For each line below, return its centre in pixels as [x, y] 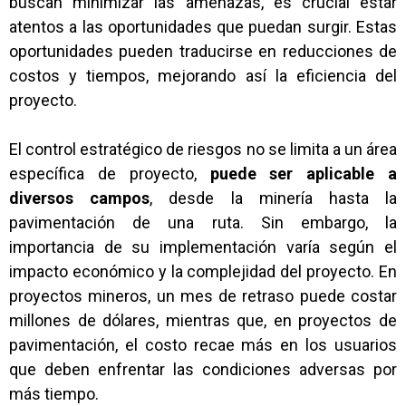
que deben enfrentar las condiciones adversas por [203, 369]
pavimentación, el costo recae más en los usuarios [203, 345]
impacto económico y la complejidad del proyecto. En [203, 271]
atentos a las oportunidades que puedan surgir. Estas [203, 27]
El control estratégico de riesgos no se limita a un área [203, 149]
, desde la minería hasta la [274, 198]
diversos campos [80, 198]
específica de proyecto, [110, 174]
